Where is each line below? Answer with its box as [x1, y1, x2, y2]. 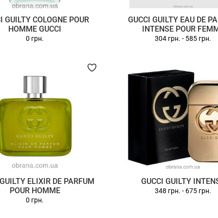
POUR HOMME [9, 186, 60, 195]
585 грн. [185, 35, 212, 42]
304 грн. [155, 35, 181, 42]
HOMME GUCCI [8, 24, 62, 34]
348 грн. [155, 187, 181, 195]
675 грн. [185, 187, 212, 195]
